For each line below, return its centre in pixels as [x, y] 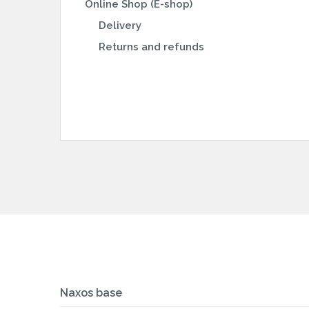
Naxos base [91, 293]
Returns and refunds [151, 47]
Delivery [120, 26]
